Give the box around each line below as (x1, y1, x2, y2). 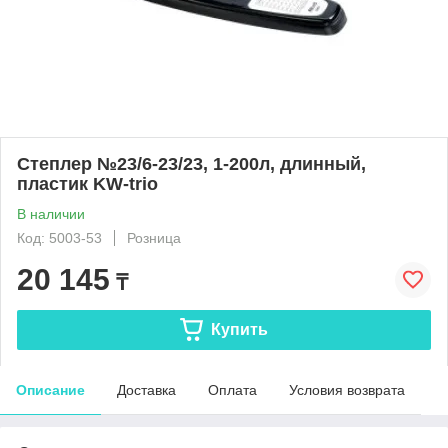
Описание (16, 381, 85, 398)
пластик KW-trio (17, 173, 158, 194)
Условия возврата (289, 381, 405, 398)
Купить (210, 320, 268, 338)
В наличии (17, 205, 85, 222)
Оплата (208, 381, 257, 398)
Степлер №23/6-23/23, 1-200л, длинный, (17, 153, 366, 174)
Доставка (117, 381, 176, 398)
